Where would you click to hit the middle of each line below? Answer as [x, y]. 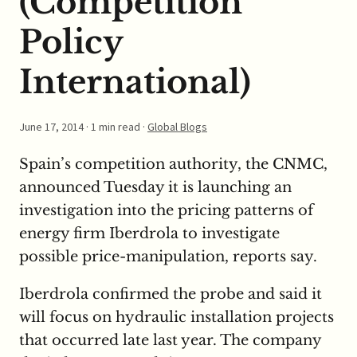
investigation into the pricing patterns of [166, 211]
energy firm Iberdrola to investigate [149, 234]
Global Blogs [177, 127]
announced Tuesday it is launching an [155, 188]
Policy [71, 43]
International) [135, 82]
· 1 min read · [116, 127]
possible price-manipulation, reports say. [168, 257]
